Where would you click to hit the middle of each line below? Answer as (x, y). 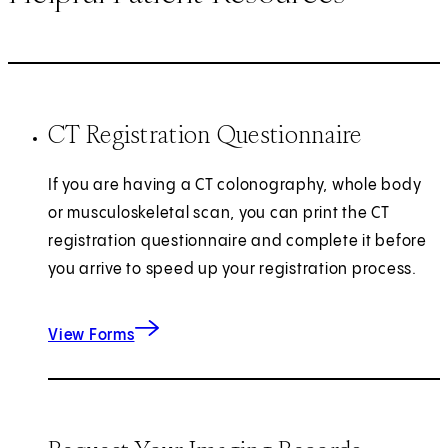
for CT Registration (196, 325)
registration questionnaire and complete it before (237, 241)
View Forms (91, 335)
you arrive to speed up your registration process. (232, 269)
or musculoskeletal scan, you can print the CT (219, 213)
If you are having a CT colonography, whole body (235, 185)
